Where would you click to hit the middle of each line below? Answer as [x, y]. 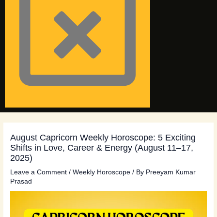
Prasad [21, 182]
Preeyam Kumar [171, 172]
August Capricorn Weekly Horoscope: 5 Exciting [103, 138]
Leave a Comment [39, 172]
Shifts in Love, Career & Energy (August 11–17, [102, 148]
